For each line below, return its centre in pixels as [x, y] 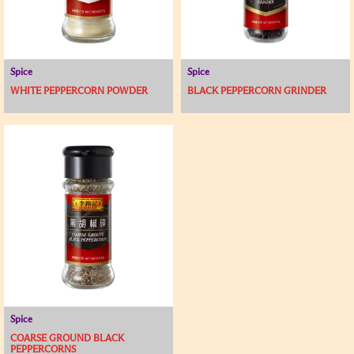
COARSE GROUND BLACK [67, 339]
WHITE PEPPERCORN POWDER [79, 92]
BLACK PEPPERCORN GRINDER [257, 92]
